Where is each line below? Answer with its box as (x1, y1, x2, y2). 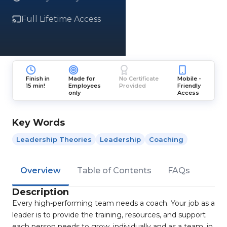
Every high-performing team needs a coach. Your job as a (12, 199, 215, 208)
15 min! (26, 82, 46, 89)
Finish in (26, 75, 50, 82)
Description (12, 186, 69, 198)
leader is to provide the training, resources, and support (12, 210, 206, 219)
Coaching (149, 135, 183, 143)
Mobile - (177, 75, 201, 82)
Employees (68, 82, 101, 89)
